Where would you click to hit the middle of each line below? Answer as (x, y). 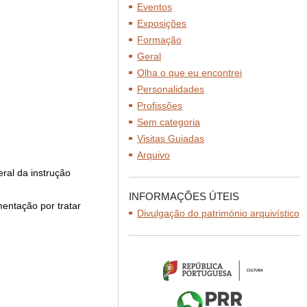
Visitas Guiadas (171, 138)
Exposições (162, 23)
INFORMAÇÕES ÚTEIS (184, 196)
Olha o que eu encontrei (189, 73)
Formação (159, 40)
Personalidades (171, 89)
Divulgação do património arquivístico (218, 213)
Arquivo (153, 155)
